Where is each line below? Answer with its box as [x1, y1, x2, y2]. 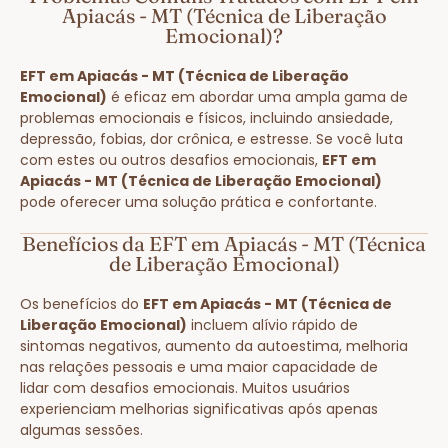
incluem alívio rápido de [187, 314, 358, 335]
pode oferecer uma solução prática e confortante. [20, 191, 377, 212]
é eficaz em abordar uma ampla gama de [107, 86, 408, 107]
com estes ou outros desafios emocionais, [20, 149, 322, 170]
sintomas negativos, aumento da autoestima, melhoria [20, 335, 408, 356]
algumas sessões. [20, 419, 143, 440]
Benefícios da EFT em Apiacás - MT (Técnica [22, 230, 426, 256]
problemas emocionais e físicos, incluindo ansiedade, [20, 107, 393, 128]
